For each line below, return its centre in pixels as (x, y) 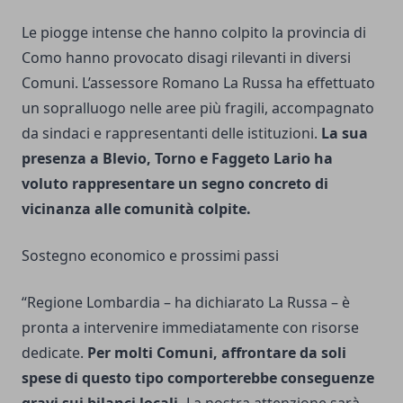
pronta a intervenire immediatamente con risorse (190, 327)
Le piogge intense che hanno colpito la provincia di (194, 32)
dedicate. (54, 352)
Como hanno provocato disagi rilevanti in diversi (186, 57)
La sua (345, 133)
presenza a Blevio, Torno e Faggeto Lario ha (177, 158)
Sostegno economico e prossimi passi (150, 255)
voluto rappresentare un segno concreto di (175, 183)
